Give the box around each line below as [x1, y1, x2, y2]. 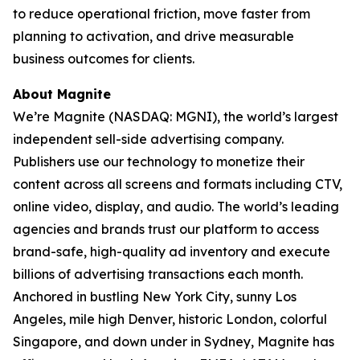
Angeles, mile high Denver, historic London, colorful [13, 311, 327, 327]
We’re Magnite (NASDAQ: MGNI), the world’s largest [13, 108, 338, 125]
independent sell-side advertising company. [13, 131, 284, 147]
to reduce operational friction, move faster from [13, 6, 310, 22]
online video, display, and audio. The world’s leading [13, 198, 339, 215]
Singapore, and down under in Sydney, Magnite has [13, 333, 334, 350]
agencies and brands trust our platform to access [13, 221, 319, 237]
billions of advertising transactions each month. [13, 266, 303, 282]
